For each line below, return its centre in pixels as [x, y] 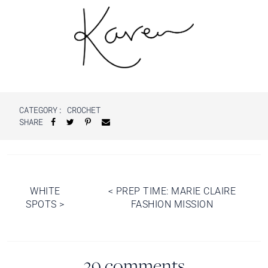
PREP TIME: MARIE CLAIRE [175, 191]
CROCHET [84, 110]
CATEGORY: [43, 110]
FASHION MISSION [172, 205]
